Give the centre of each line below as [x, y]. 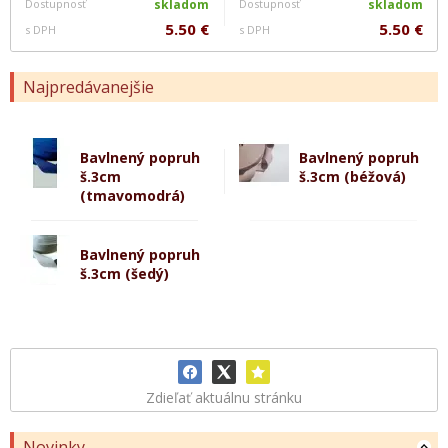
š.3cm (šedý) [124, 273]
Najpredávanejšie [88, 87]
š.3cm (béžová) [352, 176]
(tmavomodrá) [132, 195]
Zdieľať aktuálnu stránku [224, 397]
